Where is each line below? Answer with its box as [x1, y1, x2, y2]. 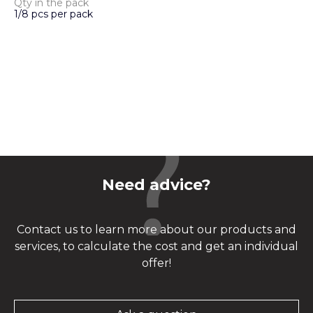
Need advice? [102, 175, 211, 195]
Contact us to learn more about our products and [17, 223, 296, 237]
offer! [142, 256, 171, 270]
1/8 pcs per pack [14, 8, 93, 20]
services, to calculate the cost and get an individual [15, 240, 298, 254]
